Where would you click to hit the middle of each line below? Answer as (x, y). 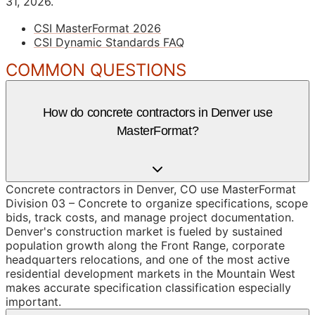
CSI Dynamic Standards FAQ (109, 42)
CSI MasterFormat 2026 (97, 28)
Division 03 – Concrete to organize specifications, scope (157, 203)
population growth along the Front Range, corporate (145, 245)
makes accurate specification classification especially (148, 287)
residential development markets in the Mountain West (150, 273)
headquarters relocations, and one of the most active (148, 259)
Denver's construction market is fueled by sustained (144, 231)
